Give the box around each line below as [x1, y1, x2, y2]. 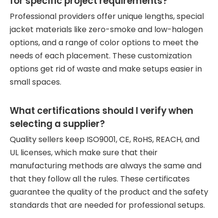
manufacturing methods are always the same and [10, 160, 201, 171]
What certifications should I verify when [10, 104, 193, 117]
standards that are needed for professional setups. [10, 200, 205, 211]
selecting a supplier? [10, 117, 105, 130]
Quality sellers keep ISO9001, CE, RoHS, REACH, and [10, 134, 200, 145]
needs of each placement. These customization [10, 50, 192, 61]
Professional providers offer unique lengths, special [10, 11, 204, 22]
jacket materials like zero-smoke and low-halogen [10, 24, 203, 35]
